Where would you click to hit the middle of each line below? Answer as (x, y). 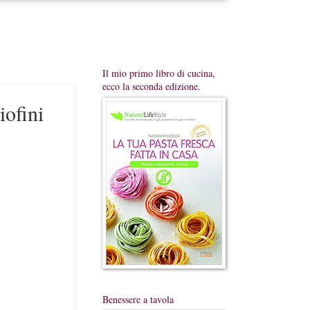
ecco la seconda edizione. (151, 86)
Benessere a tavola (138, 299)
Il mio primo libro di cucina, (158, 73)
